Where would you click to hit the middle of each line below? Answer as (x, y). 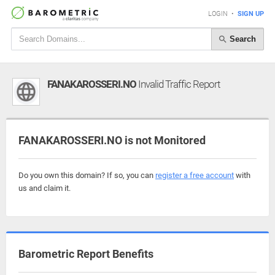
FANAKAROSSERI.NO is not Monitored (112, 140)
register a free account (195, 175)
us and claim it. (45, 188)
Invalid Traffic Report (178, 84)
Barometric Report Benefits (86, 254)
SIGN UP (251, 14)
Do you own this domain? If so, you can (87, 175)
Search (242, 39)
